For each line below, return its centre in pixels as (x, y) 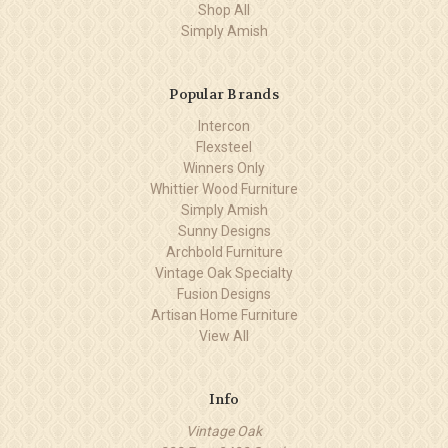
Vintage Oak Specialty (224, 272)
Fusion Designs (224, 293)
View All (224, 335)
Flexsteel (224, 146)
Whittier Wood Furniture (224, 188)
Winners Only (224, 167)
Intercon (224, 125)
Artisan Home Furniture (224, 314)
